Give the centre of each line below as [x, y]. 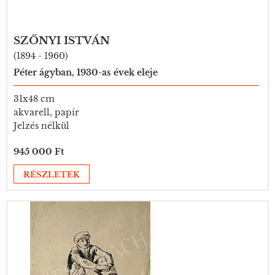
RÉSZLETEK [52, 175]
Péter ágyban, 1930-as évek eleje [86, 72]
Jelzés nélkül [41, 126]
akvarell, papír [46, 112]
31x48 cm [34, 99]
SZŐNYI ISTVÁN [62, 41]
